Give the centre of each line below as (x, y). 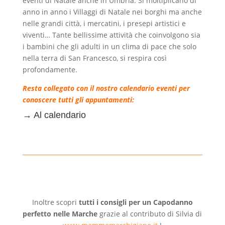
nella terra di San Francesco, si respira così (94, 58)
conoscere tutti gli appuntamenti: (78, 100)
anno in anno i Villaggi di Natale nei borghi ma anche (112, 12)
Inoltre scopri (55, 202)
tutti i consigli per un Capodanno (136, 202)
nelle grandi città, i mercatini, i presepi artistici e (104, 24)
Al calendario (60, 115)
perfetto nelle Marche (60, 214)
